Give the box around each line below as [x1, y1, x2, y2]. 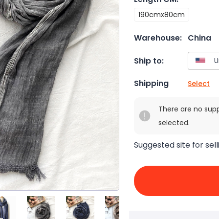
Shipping [134, 78, 169, 89]
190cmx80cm [138, 10, 185, 20]
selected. [158, 118, 190, 128]
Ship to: [134, 55, 164, 66]
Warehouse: [134, 32, 182, 44]
